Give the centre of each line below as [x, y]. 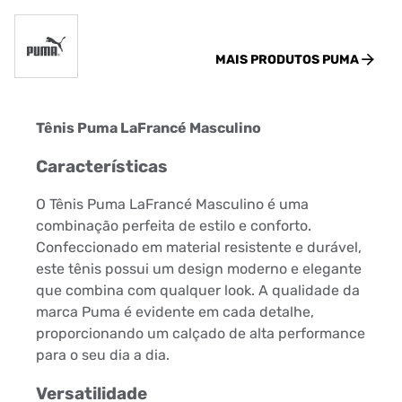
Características [102, 166]
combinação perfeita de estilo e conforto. [174, 226]
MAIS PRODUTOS [269, 60]
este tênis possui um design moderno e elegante [199, 269]
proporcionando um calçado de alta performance [201, 334]
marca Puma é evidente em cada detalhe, [175, 312]
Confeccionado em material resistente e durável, [199, 248]
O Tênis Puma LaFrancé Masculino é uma [172, 205]
